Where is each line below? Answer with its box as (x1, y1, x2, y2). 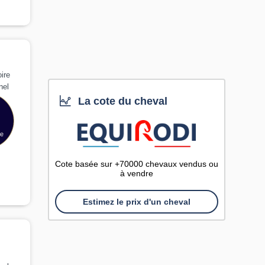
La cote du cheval (75, 95, 168, 107)
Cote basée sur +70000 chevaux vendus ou (55, 159, 218, 169)
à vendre (120, 169, 153, 178)
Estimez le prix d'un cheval (83, 197, 190, 206)
